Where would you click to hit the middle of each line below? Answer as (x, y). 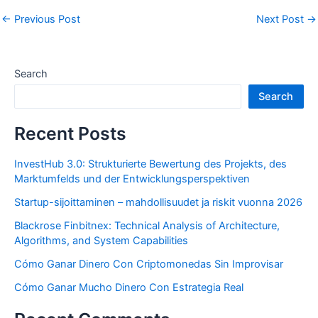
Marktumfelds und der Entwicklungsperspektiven (132, 179)
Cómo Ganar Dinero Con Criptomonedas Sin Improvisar (149, 264)
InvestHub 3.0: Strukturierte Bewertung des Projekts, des (150, 164)
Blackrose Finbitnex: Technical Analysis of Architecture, (147, 226)
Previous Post (46, 19)
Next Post (281, 19)
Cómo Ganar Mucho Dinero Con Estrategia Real (129, 288)
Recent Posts (70, 133)
